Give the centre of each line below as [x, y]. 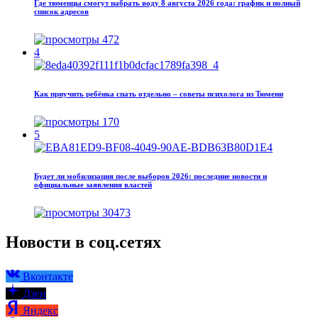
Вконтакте [48, 277]
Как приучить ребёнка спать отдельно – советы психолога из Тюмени [159, 93]
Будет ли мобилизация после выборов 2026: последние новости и [150, 176]
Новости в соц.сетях [83, 242]
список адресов [61, 11]
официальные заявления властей [93, 184]
